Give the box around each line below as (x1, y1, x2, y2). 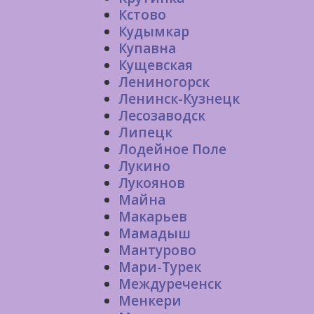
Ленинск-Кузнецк (118, 90, 240, 108)
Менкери (118, 292, 182, 310)
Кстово (118, 6, 166, 24)
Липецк (118, 123, 172, 142)
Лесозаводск (118, 107, 205, 125)
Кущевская (118, 56, 193, 74)
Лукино (118, 157, 170, 175)
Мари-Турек (118, 258, 201, 276)
